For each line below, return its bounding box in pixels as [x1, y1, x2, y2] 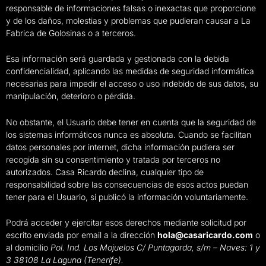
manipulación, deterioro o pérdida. [6, 91, 135, 102]
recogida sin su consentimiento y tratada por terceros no [6, 154, 220, 164]
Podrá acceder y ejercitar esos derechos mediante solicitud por [6, 217, 246, 228]
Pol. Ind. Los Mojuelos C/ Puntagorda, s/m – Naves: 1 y [48, 242, 260, 253]
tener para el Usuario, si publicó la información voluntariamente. [6, 191, 248, 202]
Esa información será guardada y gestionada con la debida [6, 53, 229, 64]
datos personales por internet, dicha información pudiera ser [6, 141, 235, 152]
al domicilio [6, 242, 48, 253]
